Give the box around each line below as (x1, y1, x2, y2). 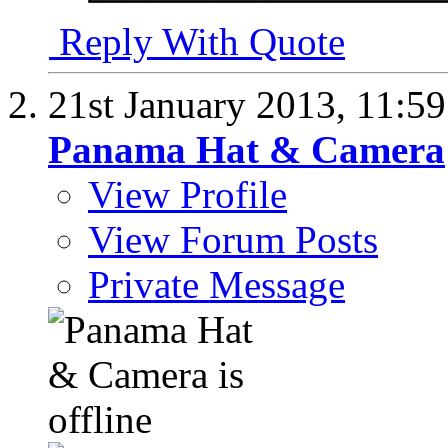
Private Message (88, 263, 345, 307)
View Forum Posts (88, 218, 378, 262)
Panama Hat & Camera (48, 128, 445, 172)
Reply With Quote (49, 20, 345, 64)
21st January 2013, (48, 83, 356, 127)
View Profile (88, 173, 287, 217)
